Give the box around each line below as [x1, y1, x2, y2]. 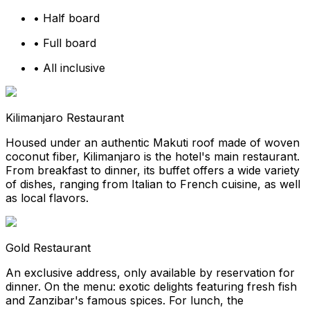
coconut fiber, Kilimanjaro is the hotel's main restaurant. [6, 149, 300, 164]
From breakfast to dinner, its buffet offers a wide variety [6, 163, 300, 178]
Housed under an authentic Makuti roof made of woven [6, 136, 300, 150]
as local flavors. [6, 191, 89, 206]
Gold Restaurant [6, 241, 91, 255]
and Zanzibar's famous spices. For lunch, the [6, 293, 244, 308]
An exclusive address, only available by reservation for [6, 266, 295, 280]
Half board [43, 11, 100, 26]
